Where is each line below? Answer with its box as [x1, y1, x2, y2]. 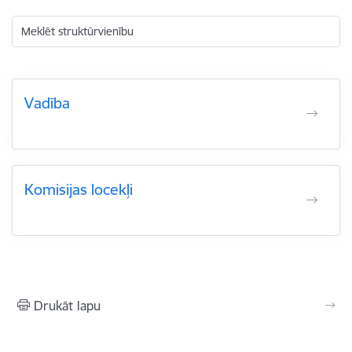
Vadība [24, 93, 70, 112]
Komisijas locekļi [24, 180, 133, 199]
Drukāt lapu [34, 298, 101, 313]
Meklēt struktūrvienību [21, 24, 134, 38]
